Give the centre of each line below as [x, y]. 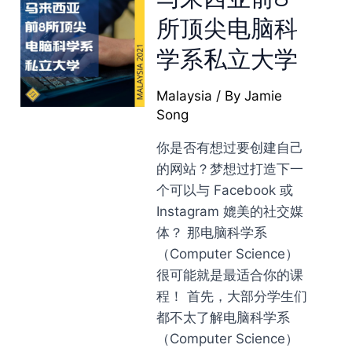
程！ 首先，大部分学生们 [232, 296]
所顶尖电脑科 [227, 29]
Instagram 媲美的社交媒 [230, 211]
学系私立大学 [227, 59]
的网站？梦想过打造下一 [230, 169]
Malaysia [185, 96]
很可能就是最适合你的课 [230, 275]
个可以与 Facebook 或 [225, 190]
